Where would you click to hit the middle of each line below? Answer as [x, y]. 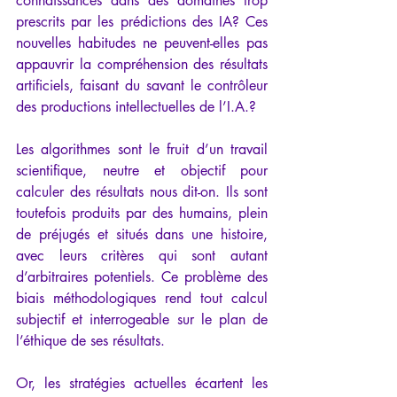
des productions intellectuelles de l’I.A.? [136, 107]
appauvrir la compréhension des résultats [142, 65]
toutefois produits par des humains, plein [142, 214]
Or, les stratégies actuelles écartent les [142, 384]
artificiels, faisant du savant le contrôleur [142, 86]
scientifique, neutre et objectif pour [142, 171]
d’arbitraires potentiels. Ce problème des [142, 277]
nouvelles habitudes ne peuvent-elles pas [142, 43]
